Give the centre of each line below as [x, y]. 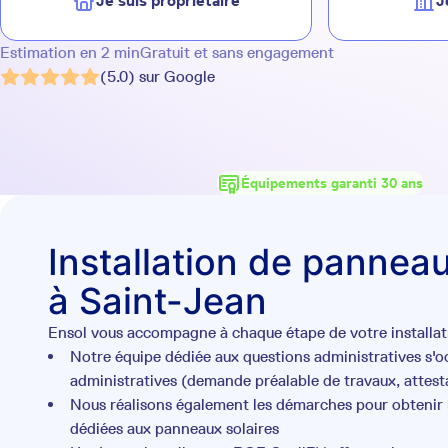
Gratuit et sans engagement [237, 52]
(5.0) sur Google [157, 76]
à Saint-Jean [157, 301]
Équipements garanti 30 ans [332, 183]
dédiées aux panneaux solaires [174, 428]
